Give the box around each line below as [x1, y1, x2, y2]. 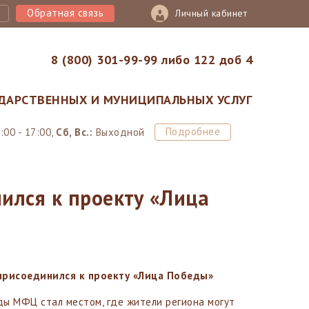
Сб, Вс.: [56, 125, 92, 139]
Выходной [92, 125, 145, 139]
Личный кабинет [175, 7, 247, 19]
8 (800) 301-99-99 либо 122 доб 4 [51, 52, 252, 68]
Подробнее [165, 124, 220, 138]
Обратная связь [27, 6, 103, 19]
